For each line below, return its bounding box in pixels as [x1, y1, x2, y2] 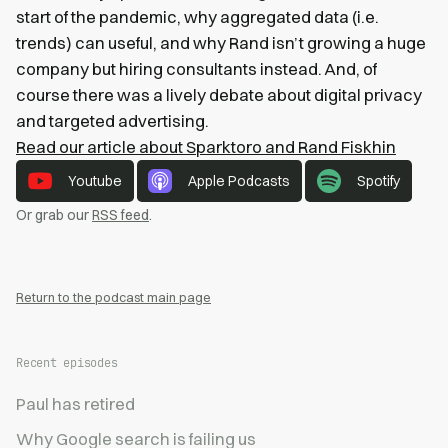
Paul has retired [16, 394, 135, 414]
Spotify [356, 172, 400, 190]
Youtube [67, 172, 122, 190]
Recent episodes [16, 355, 118, 371]
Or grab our [16, 206, 92, 224]
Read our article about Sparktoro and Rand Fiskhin [16, 137, 396, 157]
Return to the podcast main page [16, 289, 211, 305]
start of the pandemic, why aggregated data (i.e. [16, 7, 379, 27]
